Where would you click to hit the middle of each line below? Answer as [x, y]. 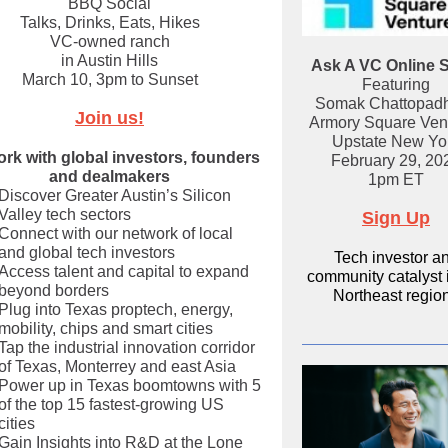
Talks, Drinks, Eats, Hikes [109, 22]
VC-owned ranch [109, 41]
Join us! [109, 118]
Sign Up [396, 218]
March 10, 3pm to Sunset [109, 79]
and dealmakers [109, 176]
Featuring [396, 84]
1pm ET [396, 179]
